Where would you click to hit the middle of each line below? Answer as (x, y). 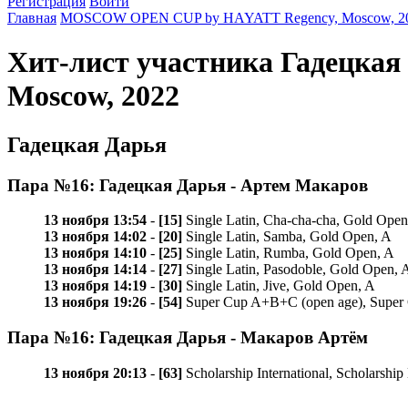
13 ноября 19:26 (95, 302)
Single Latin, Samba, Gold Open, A (287, 237)
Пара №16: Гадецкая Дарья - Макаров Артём (188, 338)
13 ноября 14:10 (95, 253)
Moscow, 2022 (93, 96)
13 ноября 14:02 (95, 237)
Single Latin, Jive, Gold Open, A (279, 286)
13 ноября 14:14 (95, 270)
